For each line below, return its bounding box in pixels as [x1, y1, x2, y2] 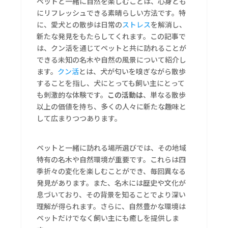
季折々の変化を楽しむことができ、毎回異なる [37, 166, 186, 177]
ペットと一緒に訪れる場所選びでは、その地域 [37, 142, 187, 153]
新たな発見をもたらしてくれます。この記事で [37, 31, 186, 42]
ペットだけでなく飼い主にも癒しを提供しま [37, 213, 180, 223]
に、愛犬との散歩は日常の [37, 19, 123, 30]
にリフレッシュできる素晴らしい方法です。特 [37, 8, 186, 18]
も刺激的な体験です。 [37, 90, 108, 100]
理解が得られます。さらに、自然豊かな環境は [37, 201, 186, 212]
